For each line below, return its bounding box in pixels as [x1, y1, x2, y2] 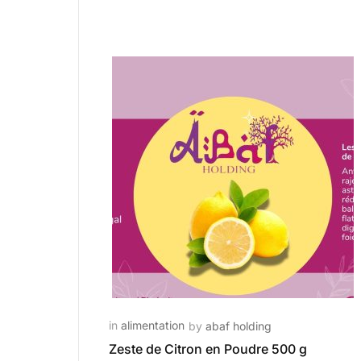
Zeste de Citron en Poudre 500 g [109, 341, 307, 357]
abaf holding [205, 319, 272, 333]
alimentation [121, 318, 185, 332]
